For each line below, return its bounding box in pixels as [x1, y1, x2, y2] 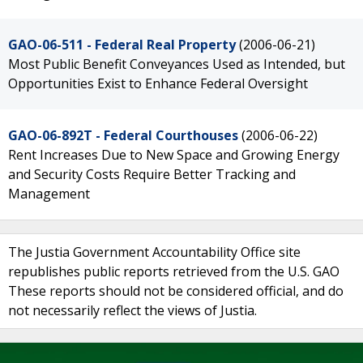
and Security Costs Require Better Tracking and [8, 165, 296, 183]
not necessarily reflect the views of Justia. [8, 301, 257, 319]
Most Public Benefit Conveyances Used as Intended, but [8, 55, 345, 73]
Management [8, 185, 90, 203]
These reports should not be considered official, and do [8, 282, 344, 300]
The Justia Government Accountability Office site [8, 243, 301, 261]
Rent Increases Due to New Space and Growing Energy [8, 146, 340, 164]
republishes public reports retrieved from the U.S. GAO [8, 263, 340, 280]
